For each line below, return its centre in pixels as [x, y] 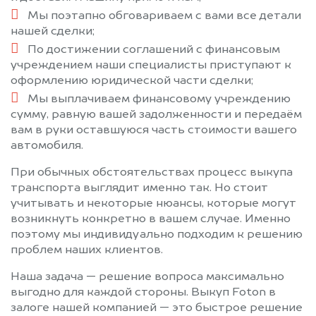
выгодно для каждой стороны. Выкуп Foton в [143, 293]
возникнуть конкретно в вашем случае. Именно [151, 220]
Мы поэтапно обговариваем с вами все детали [164, 17]
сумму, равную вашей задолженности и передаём [156, 115]
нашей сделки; [53, 32]
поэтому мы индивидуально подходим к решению [157, 235]
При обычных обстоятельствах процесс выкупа [152, 173]
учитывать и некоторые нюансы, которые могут [153, 204]
